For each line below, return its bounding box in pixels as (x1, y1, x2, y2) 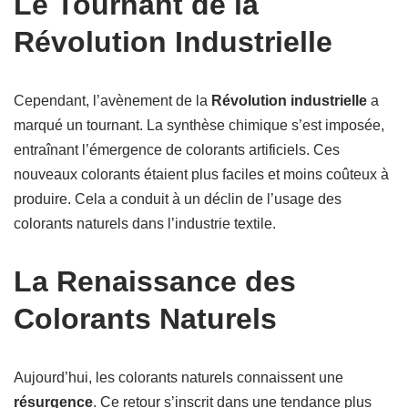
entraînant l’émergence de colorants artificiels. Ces (14, 142, 340, 158)
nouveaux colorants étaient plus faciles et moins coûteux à (14, 167, 389, 182)
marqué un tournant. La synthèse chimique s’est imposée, (14, 117, 384, 133)
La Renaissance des (14, 265, 296, 298)
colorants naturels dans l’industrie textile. (14, 216, 276, 231)
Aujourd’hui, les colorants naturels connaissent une (14, 370, 343, 385)
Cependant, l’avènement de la (14, 93, 211, 108)
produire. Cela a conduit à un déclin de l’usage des (14, 191, 342, 207)
